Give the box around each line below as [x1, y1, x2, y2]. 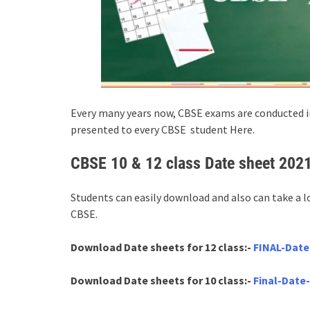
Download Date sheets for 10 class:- [71, 273, 253, 287]
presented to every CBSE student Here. [71, 122, 255, 136]
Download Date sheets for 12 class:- [71, 239, 253, 254]
